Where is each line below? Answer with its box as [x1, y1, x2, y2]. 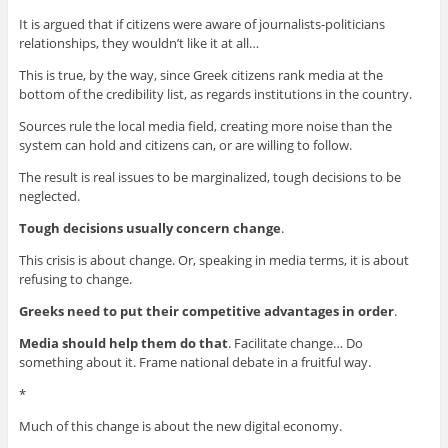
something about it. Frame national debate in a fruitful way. [18, 352, 371, 371]
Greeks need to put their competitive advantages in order [18, 301, 394, 320]
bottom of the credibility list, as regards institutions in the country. [18, 84, 412, 103]
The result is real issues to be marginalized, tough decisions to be [18, 167, 401, 186]
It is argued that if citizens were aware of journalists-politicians [18, 14, 385, 33]
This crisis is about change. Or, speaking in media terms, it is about [18, 250, 409, 269]
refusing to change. [18, 269, 132, 288]
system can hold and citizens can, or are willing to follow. [18, 135, 352, 154]
